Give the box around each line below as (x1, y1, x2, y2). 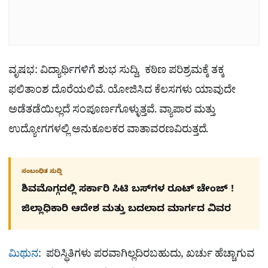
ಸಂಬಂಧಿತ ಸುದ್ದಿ (22, 168, 62, 176)
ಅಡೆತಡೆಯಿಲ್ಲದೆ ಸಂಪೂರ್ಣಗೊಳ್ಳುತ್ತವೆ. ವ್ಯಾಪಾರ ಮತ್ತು (8, 103, 215, 121)
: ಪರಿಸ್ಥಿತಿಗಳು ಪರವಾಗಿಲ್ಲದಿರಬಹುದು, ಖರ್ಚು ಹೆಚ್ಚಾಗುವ (38, 247, 255, 265)
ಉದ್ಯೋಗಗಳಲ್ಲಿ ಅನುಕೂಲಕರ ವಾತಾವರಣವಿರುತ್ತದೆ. (8, 123, 208, 141)
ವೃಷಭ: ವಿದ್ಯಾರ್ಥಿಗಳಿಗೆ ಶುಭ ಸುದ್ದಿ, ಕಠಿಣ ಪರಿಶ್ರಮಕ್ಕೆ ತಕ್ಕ (8, 63, 224, 81)
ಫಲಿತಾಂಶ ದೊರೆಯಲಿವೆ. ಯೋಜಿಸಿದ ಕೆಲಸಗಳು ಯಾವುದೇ (8, 83, 236, 101)
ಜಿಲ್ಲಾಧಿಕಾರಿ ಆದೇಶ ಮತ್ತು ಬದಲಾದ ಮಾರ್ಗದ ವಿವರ (22, 203, 231, 217)
